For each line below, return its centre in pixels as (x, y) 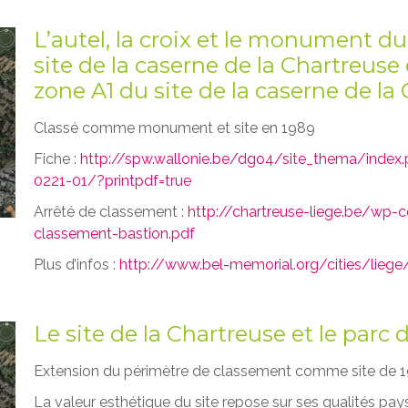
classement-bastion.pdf (115, 233)
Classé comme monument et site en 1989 (175, 127)
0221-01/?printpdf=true (113, 180)
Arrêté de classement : (111, 211)
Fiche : (57, 158)
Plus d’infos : (77, 264)
